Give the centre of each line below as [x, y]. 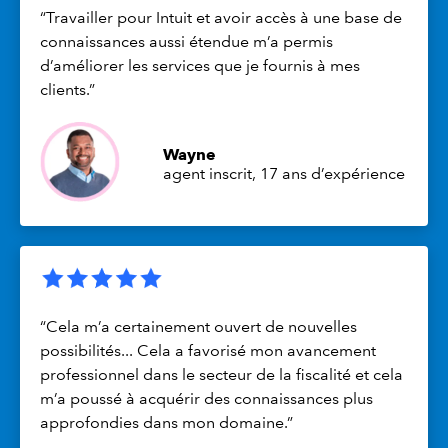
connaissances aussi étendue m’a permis [186, 42]
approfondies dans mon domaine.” [166, 422]
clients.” [67, 90]
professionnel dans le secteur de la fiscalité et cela [221, 374]
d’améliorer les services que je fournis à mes [200, 66]
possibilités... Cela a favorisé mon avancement [208, 350]
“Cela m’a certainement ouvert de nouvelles [198, 326]
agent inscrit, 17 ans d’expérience [284, 174]
